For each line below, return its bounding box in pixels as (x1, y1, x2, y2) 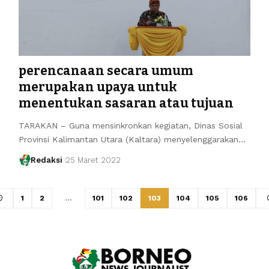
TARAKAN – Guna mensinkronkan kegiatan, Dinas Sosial (18, 120, 243, 130)
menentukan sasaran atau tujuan (18, 95, 234, 111)
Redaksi (31, 155, 63, 165)
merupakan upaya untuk (18, 79, 177, 95)
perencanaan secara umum (18, 62, 193, 79)
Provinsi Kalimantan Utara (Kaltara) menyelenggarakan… (18, 134, 246, 144)
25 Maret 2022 (65, 155, 121, 165)
